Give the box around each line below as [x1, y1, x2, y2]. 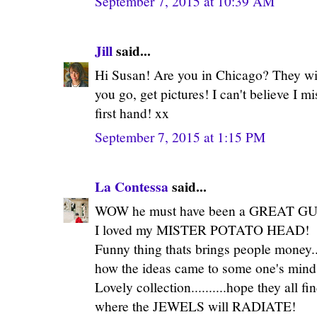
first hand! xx [95, 103, 169, 122]
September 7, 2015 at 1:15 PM [95, 127, 265, 146]
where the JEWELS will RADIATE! [95, 296, 296, 315]
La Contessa [95, 175, 168, 197]
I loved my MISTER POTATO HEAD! [95, 220, 309, 238]
